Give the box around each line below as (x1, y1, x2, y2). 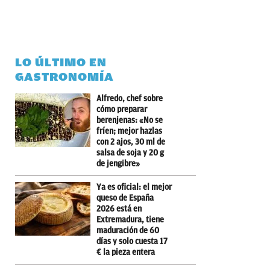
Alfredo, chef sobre (96, 93, 163, 103)
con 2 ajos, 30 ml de (96, 137, 165, 146)
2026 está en (96, 204, 142, 213)
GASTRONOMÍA (15, 69, 114, 84)
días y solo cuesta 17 (96, 236, 168, 246)
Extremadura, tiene (96, 215, 164, 224)
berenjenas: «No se (96, 115, 163, 125)
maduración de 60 (96, 225, 159, 235)
